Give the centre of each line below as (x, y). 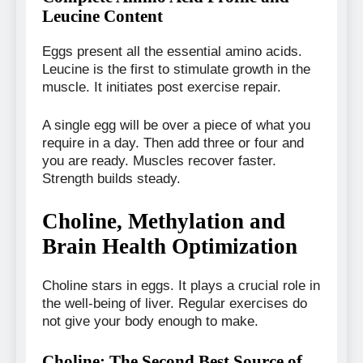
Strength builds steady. (111, 179)
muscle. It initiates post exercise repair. (162, 87)
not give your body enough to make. (150, 322)
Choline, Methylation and (164, 221)
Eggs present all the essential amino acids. (172, 51)
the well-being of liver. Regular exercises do (175, 304)
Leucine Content (102, 15)
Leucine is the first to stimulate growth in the (176, 69)
